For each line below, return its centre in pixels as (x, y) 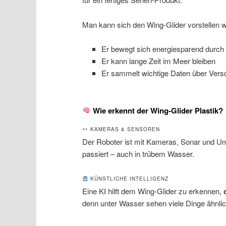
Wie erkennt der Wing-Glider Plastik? (157, 110)
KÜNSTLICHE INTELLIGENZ (128, 179)
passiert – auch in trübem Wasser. (138, 154)
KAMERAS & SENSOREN (124, 129)
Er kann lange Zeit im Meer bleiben (158, 61)
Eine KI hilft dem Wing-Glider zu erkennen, (153, 191)
